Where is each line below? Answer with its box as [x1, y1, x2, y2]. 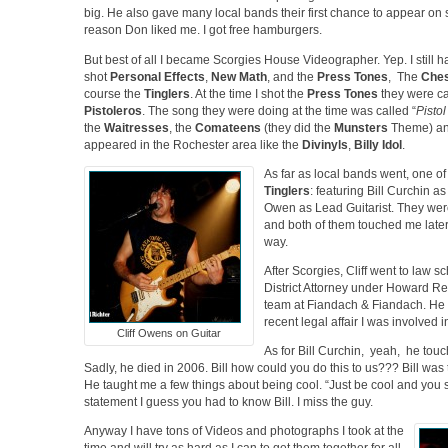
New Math [211, 69, 267, 84]
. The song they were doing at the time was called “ [142, 103, 416, 118]
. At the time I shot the [190, 86, 307, 101]
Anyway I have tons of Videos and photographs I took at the [84, 424, 404, 439]
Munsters [334, 120, 391, 135]
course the [84, 86, 144, 101]
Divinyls [302, 137, 348, 152]
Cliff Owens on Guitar [117, 326, 221, 339]
